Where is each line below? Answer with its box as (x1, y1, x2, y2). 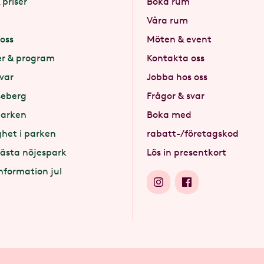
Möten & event (147, 34, 212, 45)
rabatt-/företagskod (147, 128, 239, 139)
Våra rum (147, 15, 188, 26)
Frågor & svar (147, 90, 204, 101)
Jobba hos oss (147, 71, 207, 82)
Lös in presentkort (147, 147, 226, 158)
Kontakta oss (147, 52, 204, 64)
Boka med (147, 109, 192, 120)
